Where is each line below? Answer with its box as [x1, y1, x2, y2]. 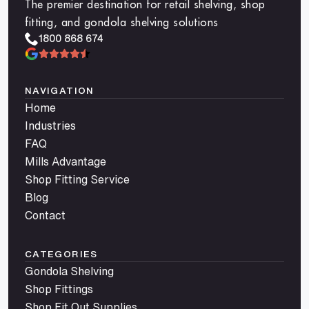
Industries [25, 119, 76, 131]
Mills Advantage [25, 155, 106, 167]
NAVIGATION [25, 85, 94, 95]
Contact [25, 209, 66, 221]
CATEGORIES [25, 248, 98, 259]
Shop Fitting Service [25, 173, 130, 185]
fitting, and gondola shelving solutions [25, 14, 219, 29]
